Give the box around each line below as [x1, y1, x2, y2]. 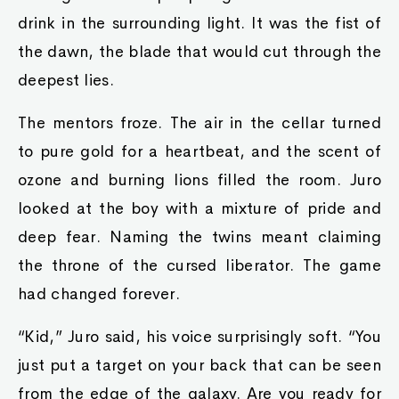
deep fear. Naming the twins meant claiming [18, 227, 381, 247]
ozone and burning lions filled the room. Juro [18, 170, 381, 190]
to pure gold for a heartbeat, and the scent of [18, 142, 381, 161]
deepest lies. [18, 70, 114, 90]
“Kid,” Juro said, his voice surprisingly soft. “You [18, 327, 381, 346]
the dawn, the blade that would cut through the [18, 42, 381, 61]
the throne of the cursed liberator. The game [18, 256, 381, 275]
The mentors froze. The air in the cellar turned [18, 113, 381, 133]
